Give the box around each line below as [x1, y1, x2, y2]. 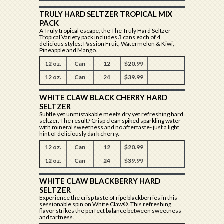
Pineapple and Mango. [39, 46, 97, 54]
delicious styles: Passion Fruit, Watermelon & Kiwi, [39, 40, 174, 47]
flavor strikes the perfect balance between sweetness [39, 207, 181, 214]
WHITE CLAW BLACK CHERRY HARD [39, 93, 167, 102]
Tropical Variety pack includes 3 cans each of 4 [39, 33, 160, 41]
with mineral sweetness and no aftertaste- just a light [39, 123, 179, 131]
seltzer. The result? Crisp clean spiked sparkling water [39, 117, 181, 124]
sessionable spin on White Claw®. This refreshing [39, 200, 171, 208]
